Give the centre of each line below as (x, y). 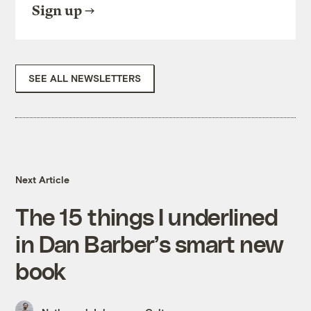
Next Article (43, 180)
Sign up (57, 11)
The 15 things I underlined (147, 217)
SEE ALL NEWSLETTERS (85, 78)
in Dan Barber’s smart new (149, 244)
